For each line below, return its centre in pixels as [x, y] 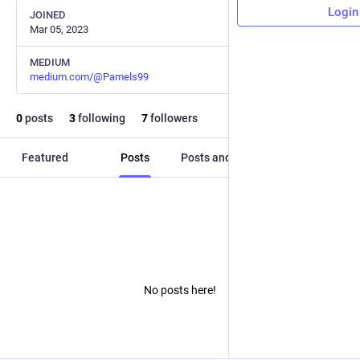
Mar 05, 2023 [59, 29]
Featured [45, 157]
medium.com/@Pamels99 [89, 77]
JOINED [48, 15]
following [100, 118]
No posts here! [180, 290]
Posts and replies [225, 157]
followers [173, 118]
